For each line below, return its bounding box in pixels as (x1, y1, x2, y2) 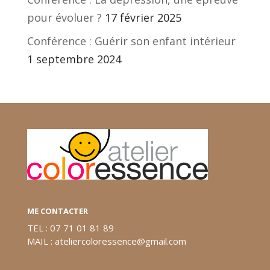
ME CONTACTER (27, 205, 88, 216)
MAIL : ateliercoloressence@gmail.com (27, 234, 186, 247)
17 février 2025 (104, 10, 181, 25)
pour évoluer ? (27, 10, 102, 25)
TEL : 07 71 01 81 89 (27, 221, 114, 234)
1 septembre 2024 (27, 51, 121, 66)
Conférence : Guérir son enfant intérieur (27, 33, 236, 48)
